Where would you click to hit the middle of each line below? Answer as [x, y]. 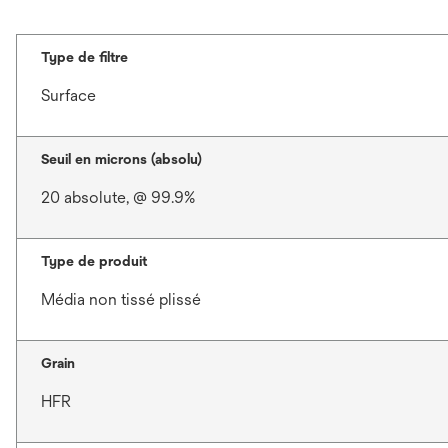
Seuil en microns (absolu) [121, 159]
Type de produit [94, 261]
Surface [68, 96]
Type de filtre [84, 57]
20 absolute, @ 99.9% [118, 198]
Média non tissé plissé [121, 300]
